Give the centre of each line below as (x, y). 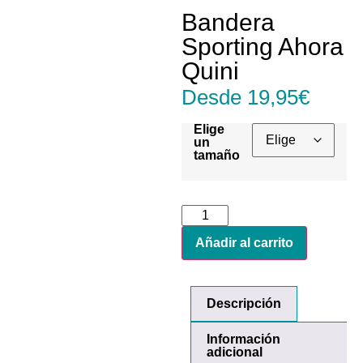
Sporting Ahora (263, 46)
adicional (235, 352)
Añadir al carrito (244, 243)
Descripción (244, 303)
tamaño (217, 156)
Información (244, 339)
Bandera (228, 22)
